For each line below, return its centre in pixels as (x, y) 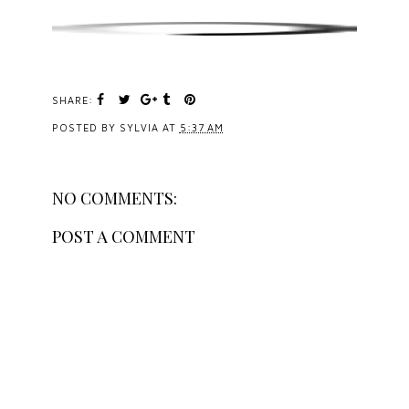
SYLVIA (139, 127)
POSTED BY (85, 127)
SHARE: (74, 100)
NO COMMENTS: (114, 198)
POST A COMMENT (123, 236)
